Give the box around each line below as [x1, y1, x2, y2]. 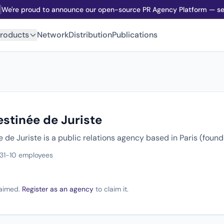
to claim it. [93, 184, 128, 193]
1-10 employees [3, 150, 53, 159]
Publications [112, 29, 157, 40]
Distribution [68, 29, 112, 40]
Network [37, 29, 68, 40]
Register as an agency [22, 184, 93, 193]
